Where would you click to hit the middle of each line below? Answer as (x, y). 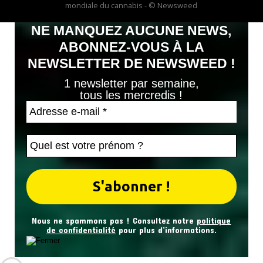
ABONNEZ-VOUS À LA (131, 47)
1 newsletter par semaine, (131, 84)
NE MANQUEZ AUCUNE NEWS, (131, 31)
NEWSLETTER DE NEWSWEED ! (131, 64)
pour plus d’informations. (166, 230)
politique (214, 221)
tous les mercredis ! (131, 95)
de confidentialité (81, 230)
